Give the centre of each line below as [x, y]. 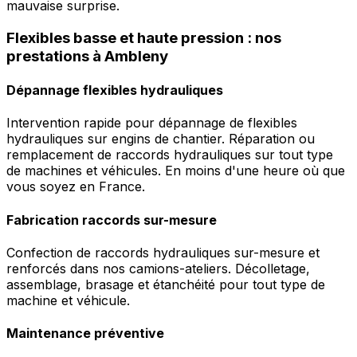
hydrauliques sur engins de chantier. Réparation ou [161, 139]
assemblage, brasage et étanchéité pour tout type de [166, 284]
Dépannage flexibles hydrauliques [115, 90]
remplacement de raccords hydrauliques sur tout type [170, 155]
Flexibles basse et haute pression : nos [144, 37]
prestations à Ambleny [87, 56]
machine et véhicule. [68, 300]
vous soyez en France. [76, 187]
